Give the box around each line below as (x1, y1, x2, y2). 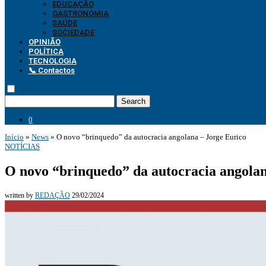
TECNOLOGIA (28, 56, 77, 65)
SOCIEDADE (52, 28, 94, 37)
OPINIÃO (28, 37, 61, 46)
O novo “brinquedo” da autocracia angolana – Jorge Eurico (56, 132, 246, 141)
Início (5, 132, 24, 141)
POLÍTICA (28, 47, 64, 56)
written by (5, 191, 35, 199)
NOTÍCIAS (5, 142, 40, 151)
